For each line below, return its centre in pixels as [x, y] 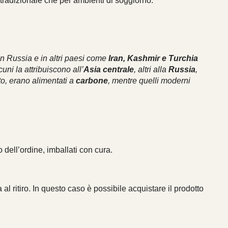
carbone [92, 80]
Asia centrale [109, 69]
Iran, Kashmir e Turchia [153, 58]
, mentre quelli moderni [149, 80]
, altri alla [151, 69]
